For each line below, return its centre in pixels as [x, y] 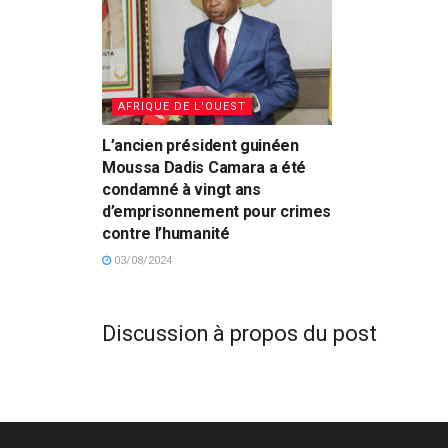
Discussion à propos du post [239, 333]
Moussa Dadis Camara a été [204, 168]
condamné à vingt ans [181, 190]
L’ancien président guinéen [200, 146]
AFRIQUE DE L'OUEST [182, 107]
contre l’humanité [166, 234]
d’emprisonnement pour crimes [217, 212]
